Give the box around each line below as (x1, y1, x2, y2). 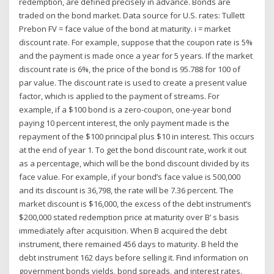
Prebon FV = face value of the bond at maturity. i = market (19, 23, 231, 34)
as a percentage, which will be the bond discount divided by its (19, 157, 250, 169)
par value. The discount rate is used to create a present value (19, 76, 248, 88)
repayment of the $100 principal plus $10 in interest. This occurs (19, 130, 255, 142)
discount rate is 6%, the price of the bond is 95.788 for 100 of (19, 63, 241, 75)
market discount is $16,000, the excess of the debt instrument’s (19, 198, 252, 209)
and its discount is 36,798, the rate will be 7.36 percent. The (19, 184, 234, 196)
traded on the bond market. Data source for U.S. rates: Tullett (19, 9, 245, 21)
